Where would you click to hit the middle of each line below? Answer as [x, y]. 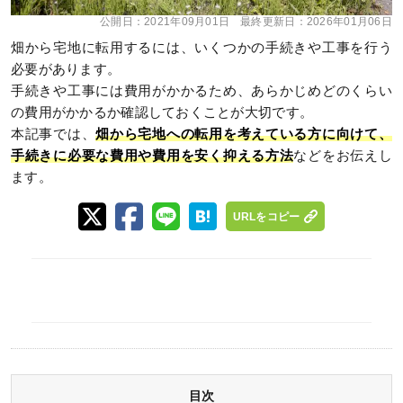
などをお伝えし [343, 155]
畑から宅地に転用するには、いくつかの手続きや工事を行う [201, 47]
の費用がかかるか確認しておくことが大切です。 [162, 112]
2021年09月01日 [187, 21]
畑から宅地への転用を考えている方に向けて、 [244, 134]
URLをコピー [266, 216]
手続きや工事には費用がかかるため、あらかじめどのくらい [201, 90]
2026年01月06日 [349, 21]
